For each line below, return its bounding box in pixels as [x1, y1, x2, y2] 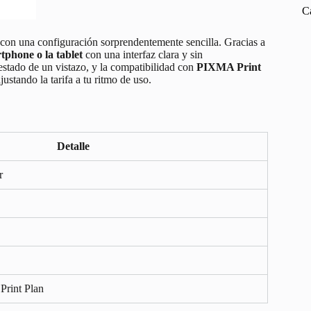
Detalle [57, 140, 90, 152]
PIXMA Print [196, 60, 261, 73]
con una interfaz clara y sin [83, 48, 203, 60]
